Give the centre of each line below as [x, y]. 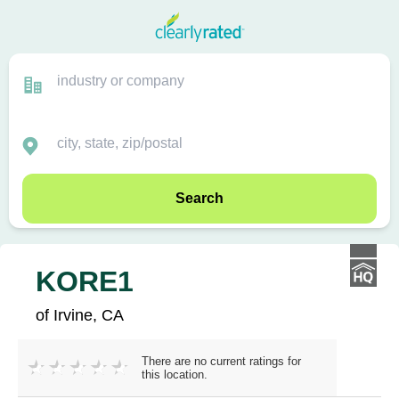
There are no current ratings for [221, 361]
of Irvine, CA [80, 315]
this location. [175, 375]
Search [199, 198]
